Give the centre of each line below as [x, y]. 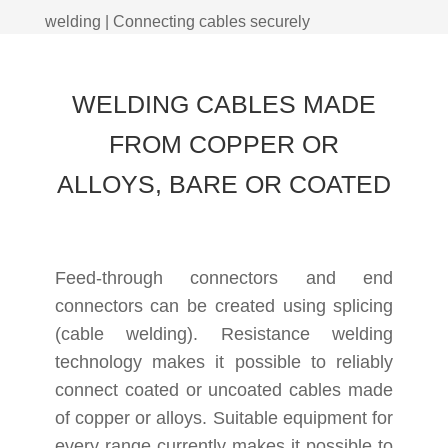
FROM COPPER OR [223, 144]
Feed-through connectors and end [224, 278]
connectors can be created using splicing [224, 306]
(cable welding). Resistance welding [224, 334]
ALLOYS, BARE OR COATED [223, 184]
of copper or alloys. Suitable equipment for [224, 418]
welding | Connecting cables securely [177, 21]
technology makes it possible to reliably [224, 362]
